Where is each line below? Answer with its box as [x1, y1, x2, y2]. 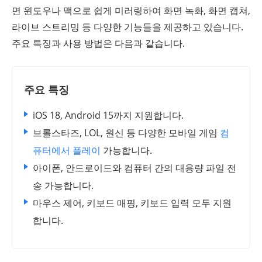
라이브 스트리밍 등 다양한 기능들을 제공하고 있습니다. [12, 20, 243, 33]
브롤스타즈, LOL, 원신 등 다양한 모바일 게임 [33, 126, 220, 139]
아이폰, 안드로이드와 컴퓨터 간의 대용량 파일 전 [33, 161, 236, 174]
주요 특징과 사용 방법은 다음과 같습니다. [12, 36, 185, 50]
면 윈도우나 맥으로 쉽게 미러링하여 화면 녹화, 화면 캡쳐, [12, 4, 250, 17]
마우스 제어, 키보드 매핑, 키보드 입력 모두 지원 [33, 196, 232, 209]
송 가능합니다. [33, 178, 94, 192]
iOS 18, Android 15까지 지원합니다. [33, 108, 184, 122]
